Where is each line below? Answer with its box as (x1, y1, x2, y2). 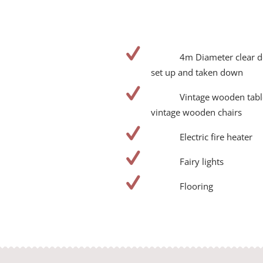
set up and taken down (150, 66, 243, 79)
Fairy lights (179, 156, 224, 168)
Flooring (179, 180, 213, 193)
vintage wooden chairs (150, 106, 242, 119)
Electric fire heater (179, 131, 252, 143)
